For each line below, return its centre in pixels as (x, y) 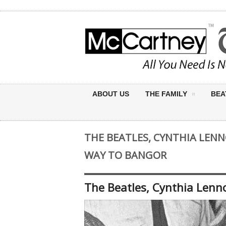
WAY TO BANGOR (125, 155)
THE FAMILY (166, 94)
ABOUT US (111, 94)
